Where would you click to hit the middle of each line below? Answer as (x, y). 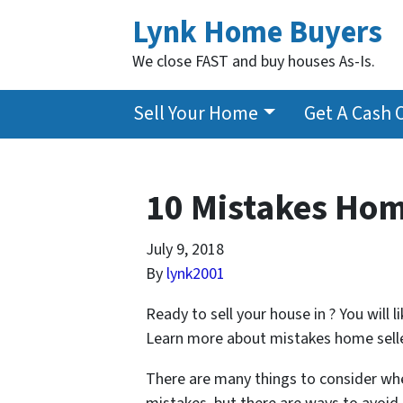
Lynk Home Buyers (257, 33)
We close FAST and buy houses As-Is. (254, 62)
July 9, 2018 (185, 249)
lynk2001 (196, 273)
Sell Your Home (196, 113)
